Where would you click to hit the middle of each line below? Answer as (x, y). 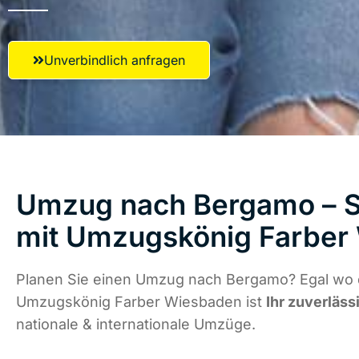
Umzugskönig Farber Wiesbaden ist (141, 302)
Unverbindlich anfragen (115, 60)
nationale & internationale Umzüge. (136, 325)
